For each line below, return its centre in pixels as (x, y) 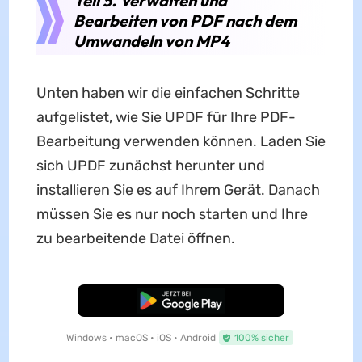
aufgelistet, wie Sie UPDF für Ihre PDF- (166, 118)
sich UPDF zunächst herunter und (150, 166)
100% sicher (261, 338)
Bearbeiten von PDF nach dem (185, 21)
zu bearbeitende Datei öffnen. (135, 239)
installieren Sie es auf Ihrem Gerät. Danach (178, 190)
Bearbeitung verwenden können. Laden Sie (181, 142)
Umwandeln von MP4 (151, 41)
